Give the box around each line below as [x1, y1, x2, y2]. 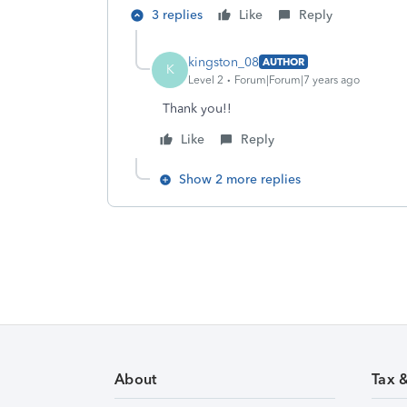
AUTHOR [263, 55, 304, 68]
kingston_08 [188, 54, 259, 70]
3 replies [152, 7, 203, 23]
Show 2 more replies [179, 172, 301, 187]
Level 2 [188, 73, 223, 86]
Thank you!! [163, 101, 232, 116]
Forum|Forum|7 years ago [234, 73, 360, 86]
